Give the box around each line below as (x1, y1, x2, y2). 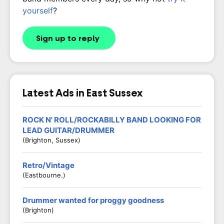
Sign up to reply (36, 34, 99, 43)
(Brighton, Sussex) (22, 136, 80, 144)
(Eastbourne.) (22, 171, 65, 179)
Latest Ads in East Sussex (22, 87, 142, 98)
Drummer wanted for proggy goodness (22, 195, 164, 205)
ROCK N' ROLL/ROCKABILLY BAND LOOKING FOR (22, 115, 201, 124)
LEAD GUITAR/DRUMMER (22, 125, 114, 135)
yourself (22, 5, 53, 15)
